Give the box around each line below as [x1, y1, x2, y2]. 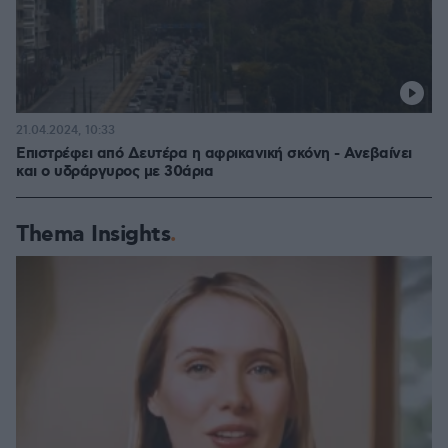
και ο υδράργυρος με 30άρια [16, 162, 213, 182]
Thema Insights [16, 220, 170, 249]
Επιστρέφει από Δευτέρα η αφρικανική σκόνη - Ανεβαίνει [16, 144, 412, 164]
